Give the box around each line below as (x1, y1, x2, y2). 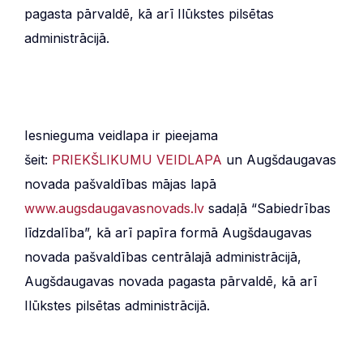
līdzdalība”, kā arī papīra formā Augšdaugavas (24, 224, 312, 241)
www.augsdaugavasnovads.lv (24, 199, 204, 216)
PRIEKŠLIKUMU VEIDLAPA (52, 151, 222, 168)
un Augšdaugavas (222, 151, 336, 168)
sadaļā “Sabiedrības (204, 199, 331, 216)
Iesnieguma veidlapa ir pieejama (24, 126, 218, 143)
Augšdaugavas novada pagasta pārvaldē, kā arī (24, 272, 317, 289)
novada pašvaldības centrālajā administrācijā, (24, 248, 301, 265)
